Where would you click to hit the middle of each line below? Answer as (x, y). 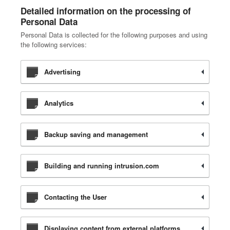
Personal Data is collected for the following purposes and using (114, 35)
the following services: (54, 44)
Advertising (62, 72)
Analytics (59, 103)
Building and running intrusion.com (102, 166)
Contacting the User (75, 197)
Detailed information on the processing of (106, 11)
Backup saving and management (96, 134)
